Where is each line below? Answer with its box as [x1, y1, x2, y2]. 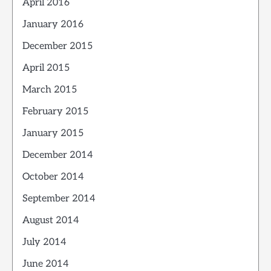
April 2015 [22, 62, 70, 74]
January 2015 [22, 128, 83, 140]
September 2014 [22, 193, 96, 205]
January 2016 [22, 19, 83, 31]
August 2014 [22, 215, 79, 227]
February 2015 [22, 106, 88, 118]
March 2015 [22, 84, 77, 96]
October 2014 [22, 171, 84, 183]
